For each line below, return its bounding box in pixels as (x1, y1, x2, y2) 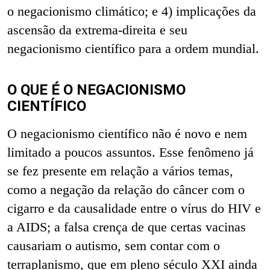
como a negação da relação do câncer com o (7, 181, 245, 197)
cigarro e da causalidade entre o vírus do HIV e (7, 200, 261, 216)
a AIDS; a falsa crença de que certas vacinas (7, 219, 246, 234)
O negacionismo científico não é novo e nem (7, 125, 247, 141)
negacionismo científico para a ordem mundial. (7, 40, 259, 56)
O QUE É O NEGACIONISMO (7, 81, 186, 98)
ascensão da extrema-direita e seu (7, 22, 187, 37)
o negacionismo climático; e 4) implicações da (7, 3, 256, 19)
